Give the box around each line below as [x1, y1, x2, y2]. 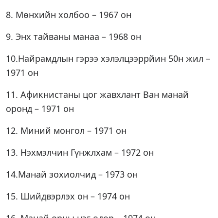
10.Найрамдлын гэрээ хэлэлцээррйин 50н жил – [6, 53, 210, 64]
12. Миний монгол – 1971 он [6, 125, 127, 136]
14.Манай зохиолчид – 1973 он [6, 168, 138, 180]
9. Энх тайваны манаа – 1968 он [6, 31, 141, 42]
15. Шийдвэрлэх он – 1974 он [6, 190, 130, 202]
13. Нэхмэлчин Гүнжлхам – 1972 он [6, 146, 154, 158]
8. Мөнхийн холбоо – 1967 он [6, 9, 131, 20]
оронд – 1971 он [6, 103, 74, 114]
